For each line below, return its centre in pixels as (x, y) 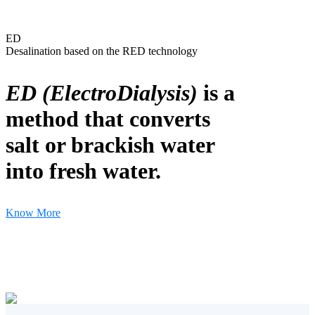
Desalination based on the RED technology (102, 51)
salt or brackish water (110, 145)
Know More (33, 213)
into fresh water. (83, 171)
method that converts (108, 119)
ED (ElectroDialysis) (102, 93)
